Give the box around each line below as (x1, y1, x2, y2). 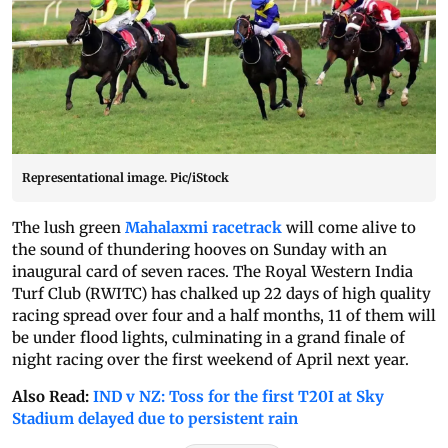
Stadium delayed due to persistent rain (12, 409, 298, 429)
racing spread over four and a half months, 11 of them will (12, 306, 436, 326)
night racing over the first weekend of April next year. (12, 350, 409, 370)
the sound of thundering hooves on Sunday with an (12, 240, 387, 260)
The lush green (12, 218, 125, 238)
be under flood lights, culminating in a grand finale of (12, 328, 405, 348)
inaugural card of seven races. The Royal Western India (12, 262, 413, 282)
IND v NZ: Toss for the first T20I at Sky (93, 387, 384, 407)
